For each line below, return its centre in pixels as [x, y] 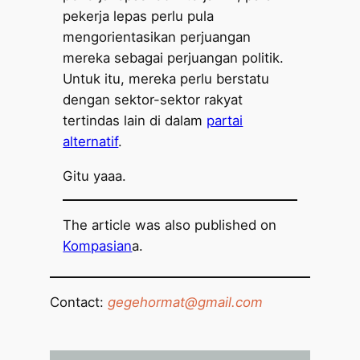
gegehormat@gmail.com [186, 303]
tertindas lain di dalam [135, 120]
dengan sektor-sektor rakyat [153, 99]
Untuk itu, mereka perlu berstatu [166, 78]
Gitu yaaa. [95, 176]
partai [225, 120]
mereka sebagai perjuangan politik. [174, 57]
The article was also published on [170, 225]
